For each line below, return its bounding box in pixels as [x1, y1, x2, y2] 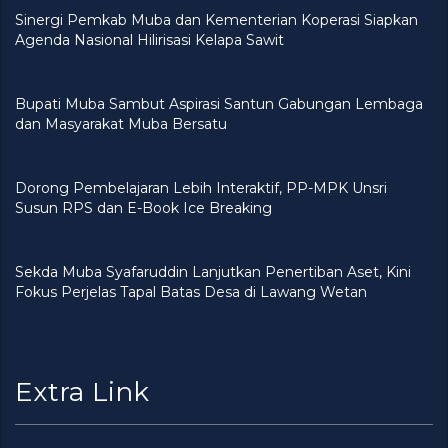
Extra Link [15, 375, 150, 408]
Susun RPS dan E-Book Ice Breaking [15, 198, 272, 217]
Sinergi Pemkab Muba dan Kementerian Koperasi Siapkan [15, 10, 418, 29]
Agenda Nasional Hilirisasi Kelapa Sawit [15, 30, 284, 49]
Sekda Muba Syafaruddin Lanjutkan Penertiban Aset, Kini [15, 262, 411, 281]
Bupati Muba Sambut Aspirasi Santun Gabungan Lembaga [15, 94, 423, 113]
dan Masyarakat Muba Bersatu [15, 114, 231, 133]
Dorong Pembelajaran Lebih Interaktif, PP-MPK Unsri [15, 178, 387, 197]
